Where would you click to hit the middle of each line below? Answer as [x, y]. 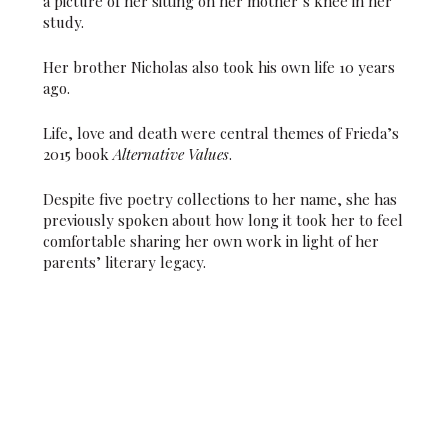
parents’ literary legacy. [124, 261]
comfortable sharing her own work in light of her [210, 240]
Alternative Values [170, 153]
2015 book [77, 153]
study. [63, 21]
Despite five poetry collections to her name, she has [219, 198]
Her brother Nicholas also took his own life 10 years [218, 66]
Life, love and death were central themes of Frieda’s [220, 132]
